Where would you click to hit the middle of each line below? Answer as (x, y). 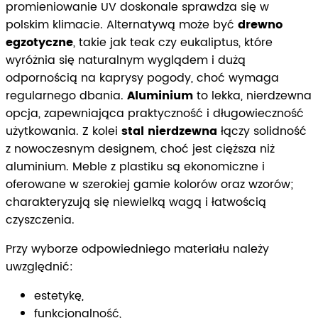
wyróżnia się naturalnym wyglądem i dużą (126, 61)
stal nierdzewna (169, 132)
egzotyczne (39, 43)
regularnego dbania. (66, 96)
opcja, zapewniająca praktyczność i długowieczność (155, 114)
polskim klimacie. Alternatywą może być (122, 25)
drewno (260, 25)
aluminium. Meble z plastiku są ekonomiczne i (135, 167)
